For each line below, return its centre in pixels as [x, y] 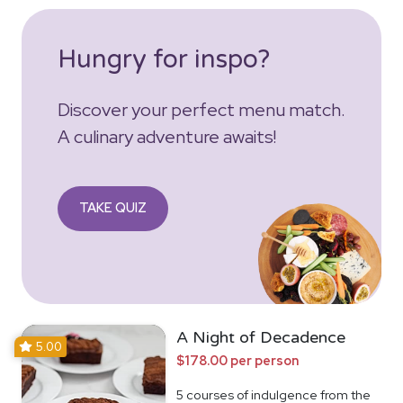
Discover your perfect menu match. [201, 109]
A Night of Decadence [261, 337]
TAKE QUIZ [113, 207]
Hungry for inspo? [164, 59]
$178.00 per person [237, 360]
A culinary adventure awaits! [167, 136]
